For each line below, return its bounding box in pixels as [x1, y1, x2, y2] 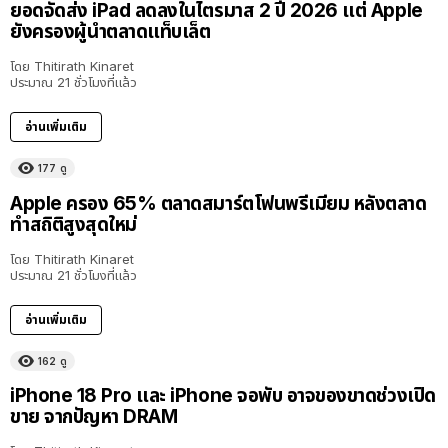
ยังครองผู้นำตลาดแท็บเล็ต [10, 20, 211, 44]
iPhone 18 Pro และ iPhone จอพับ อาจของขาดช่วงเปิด [10, 383, 436, 407]
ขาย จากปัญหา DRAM [10, 404, 178, 428]
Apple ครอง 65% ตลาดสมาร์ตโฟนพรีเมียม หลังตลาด [10, 191, 427, 215]
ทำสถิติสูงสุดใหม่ [10, 212, 137, 236]
